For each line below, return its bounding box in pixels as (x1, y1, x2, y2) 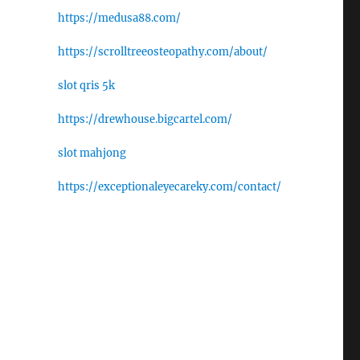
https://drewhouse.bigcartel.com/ (57, 112, 232, 127)
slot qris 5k (57, 79, 115, 93)
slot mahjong (57, 146, 126, 161)
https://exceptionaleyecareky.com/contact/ (57, 180, 281, 194)
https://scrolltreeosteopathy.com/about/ (57, 45, 268, 59)
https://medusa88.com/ (57, 11, 181, 26)
